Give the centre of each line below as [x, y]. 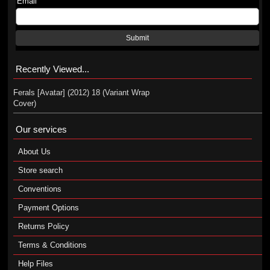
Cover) [24, 103]
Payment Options [48, 208]
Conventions [39, 189]
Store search [40, 170]
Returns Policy [43, 226]
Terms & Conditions [52, 245]
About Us [34, 152]
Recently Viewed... [52, 69]
